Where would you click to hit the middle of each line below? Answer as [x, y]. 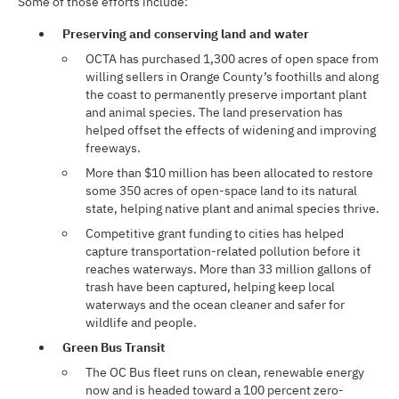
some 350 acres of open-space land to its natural [221, 191]
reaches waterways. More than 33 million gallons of [228, 269]
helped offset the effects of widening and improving [231, 130]
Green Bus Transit [114, 347]
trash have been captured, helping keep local [210, 287]
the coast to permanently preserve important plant [226, 94]
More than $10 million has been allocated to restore [229, 173]
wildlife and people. [141, 322]
